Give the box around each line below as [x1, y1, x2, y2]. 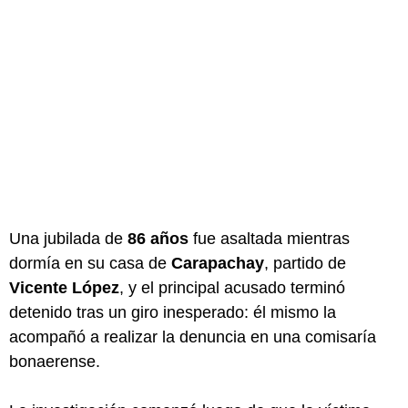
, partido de [264, 253, 346, 272]
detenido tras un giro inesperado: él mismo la [9, 302, 336, 321]
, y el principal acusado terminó [119, 278, 345, 297]
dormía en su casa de [9, 253, 171, 272]
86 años [127, 229, 189, 248]
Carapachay [171, 253, 264, 272]
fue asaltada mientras [189, 229, 350, 248]
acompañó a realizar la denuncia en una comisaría [9, 327, 376, 346]
